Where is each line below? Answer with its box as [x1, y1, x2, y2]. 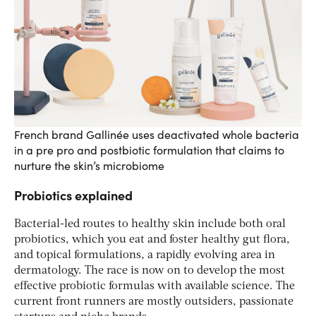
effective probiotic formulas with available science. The [14, 280, 295, 292]
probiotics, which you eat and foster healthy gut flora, [14, 233, 290, 245]
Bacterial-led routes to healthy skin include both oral [14, 218, 286, 230]
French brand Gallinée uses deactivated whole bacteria [14, 126, 299, 142]
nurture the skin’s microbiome [14, 157, 164, 173]
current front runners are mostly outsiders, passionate [14, 296, 293, 308]
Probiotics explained [14, 186, 133, 204]
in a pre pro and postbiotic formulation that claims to [14, 142, 284, 157]
